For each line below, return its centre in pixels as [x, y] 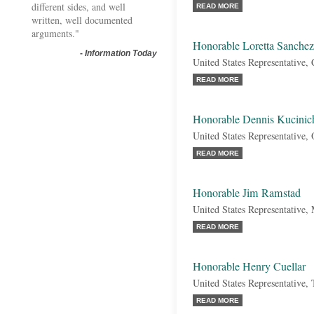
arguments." [55, 33]
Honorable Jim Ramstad [247, 193]
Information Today [121, 53]
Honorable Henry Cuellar [249, 266]
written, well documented [82, 20]
